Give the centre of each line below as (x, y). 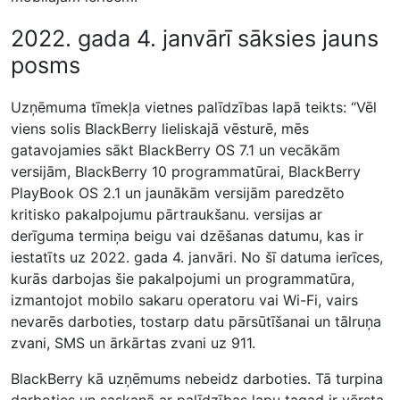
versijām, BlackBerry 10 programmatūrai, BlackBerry (186, 171)
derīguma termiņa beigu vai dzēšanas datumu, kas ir (187, 236)
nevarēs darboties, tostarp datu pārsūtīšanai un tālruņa (196, 321)
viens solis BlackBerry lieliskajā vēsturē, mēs (160, 129)
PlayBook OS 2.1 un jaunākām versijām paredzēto (178, 193)
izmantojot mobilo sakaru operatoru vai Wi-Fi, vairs (184, 300)
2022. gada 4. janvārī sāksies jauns (195, 38)
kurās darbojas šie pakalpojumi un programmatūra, (183, 279)
